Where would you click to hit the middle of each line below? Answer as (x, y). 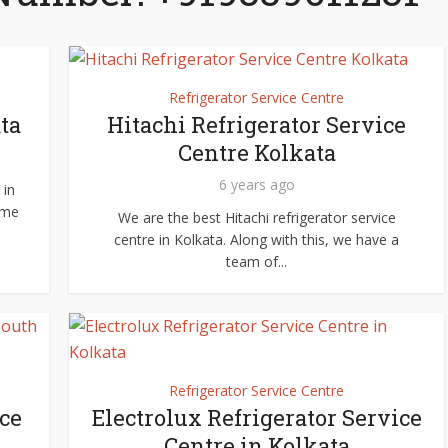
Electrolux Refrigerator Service (256, 417)
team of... (256, 261)
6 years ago (256, 184)
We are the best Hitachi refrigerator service (256, 217)
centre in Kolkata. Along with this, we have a (256, 239)
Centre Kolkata (256, 152)
